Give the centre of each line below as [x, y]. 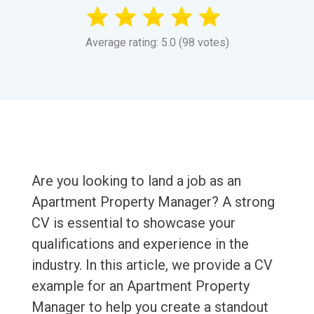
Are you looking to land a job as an [136, 181]
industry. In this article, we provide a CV [152, 265]
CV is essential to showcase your [133, 223]
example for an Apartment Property [140, 286]
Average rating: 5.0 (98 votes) [157, 43]
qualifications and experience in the [140, 244]
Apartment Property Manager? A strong [153, 202]
